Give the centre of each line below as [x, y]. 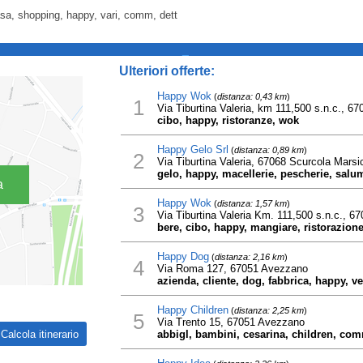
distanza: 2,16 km [249, 257]
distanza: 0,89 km [269, 150]
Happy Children [192, 310]
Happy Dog [183, 256]
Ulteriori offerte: [167, 71]
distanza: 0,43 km [252, 96]
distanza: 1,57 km [252, 203]
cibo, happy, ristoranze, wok [228, 120]
